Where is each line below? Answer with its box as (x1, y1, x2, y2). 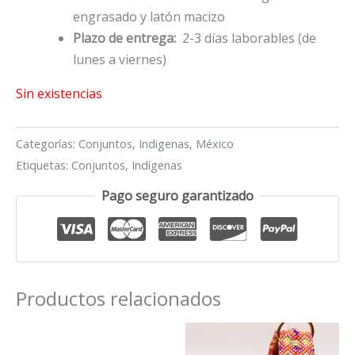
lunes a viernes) (73, 51, 166, 69)
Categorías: (16, 136, 78, 152)
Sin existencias (16, 85, 102, 103)
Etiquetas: (16, 158, 71, 174)
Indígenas (132, 158, 182, 174)
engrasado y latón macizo (73, 8, 225, 26)
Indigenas (139, 136, 189, 152)
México (196, 136, 234, 152)
